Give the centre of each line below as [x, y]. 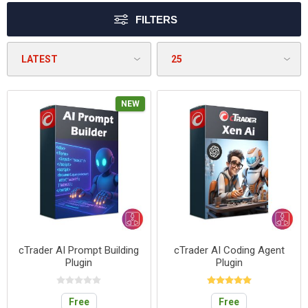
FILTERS [156, 20]
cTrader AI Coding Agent [229, 250]
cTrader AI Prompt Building [79, 250]
